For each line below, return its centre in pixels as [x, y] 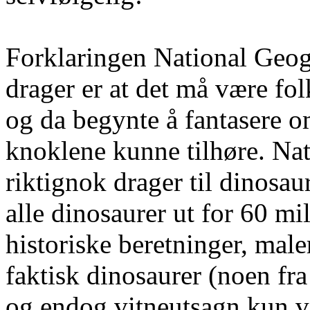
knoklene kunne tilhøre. [139, 151]
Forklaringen [80, 57]
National [200, 57]
